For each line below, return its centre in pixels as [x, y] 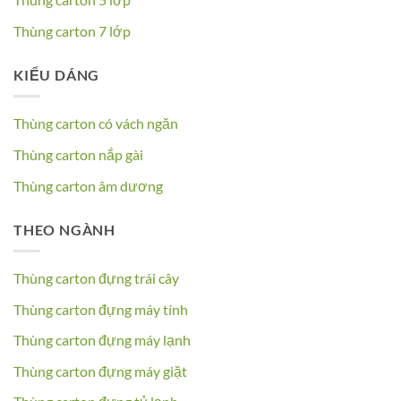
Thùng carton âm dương [88, 185]
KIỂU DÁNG [57, 74]
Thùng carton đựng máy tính [101, 309]
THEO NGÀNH [64, 229]
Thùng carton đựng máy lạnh [102, 340]
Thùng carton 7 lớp [72, 30]
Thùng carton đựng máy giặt [100, 371]
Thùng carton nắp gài [78, 154]
